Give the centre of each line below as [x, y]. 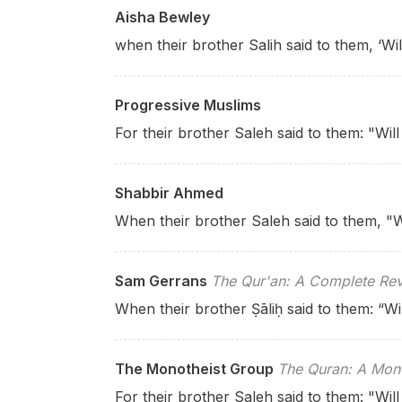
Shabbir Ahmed [169, 193]
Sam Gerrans [161, 281]
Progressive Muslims [188, 105]
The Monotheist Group [194, 369]
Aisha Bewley [162, 17]
